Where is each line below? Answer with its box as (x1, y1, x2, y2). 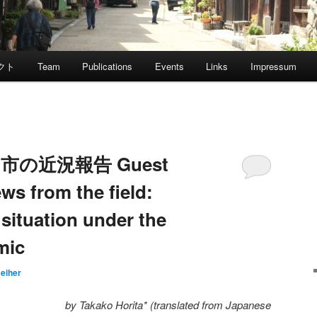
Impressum (250, 59, 296, 74)
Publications (82, 59, 133, 74)
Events (154, 59, 184, 74)
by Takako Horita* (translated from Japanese (65, 296, 271, 312)
